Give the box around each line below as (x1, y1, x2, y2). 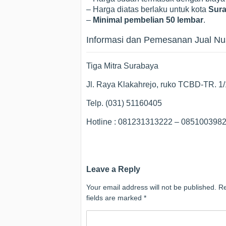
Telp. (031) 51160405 (86, 98, 162, 107)
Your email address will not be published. (86, 183, 216, 191)
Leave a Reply (86, 164, 140, 174)
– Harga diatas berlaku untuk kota (86, 5, 208, 14)
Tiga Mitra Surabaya (86, 61, 158, 70)
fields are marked (86, 193, 144, 202)
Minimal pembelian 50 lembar (93, 15, 203, 24)
